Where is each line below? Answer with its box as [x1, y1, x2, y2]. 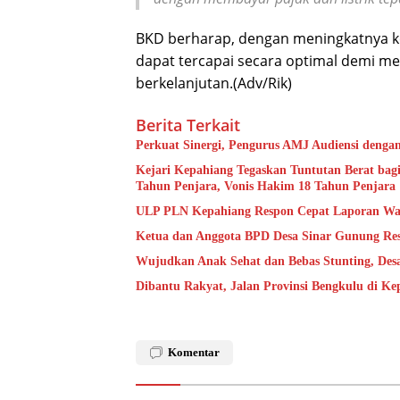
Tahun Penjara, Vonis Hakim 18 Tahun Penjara [136, 179, 396, 194]
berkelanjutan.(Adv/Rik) [136, 73, 292, 94]
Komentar [168, 346, 220, 360]
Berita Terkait [136, 114, 240, 137]
